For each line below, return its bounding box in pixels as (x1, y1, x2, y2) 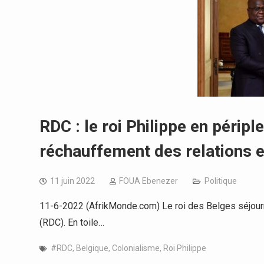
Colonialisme (112, 243, 160, 253)
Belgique (76, 243, 108, 253)
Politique (204, 176, 237, 186)
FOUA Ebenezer (119, 176, 178, 186)
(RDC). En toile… (39, 217, 104, 228)
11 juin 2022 (50, 176, 95, 186)
